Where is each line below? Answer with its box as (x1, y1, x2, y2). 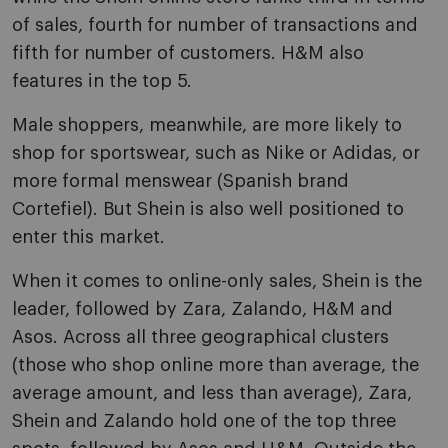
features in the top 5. (12, 72, 192, 91)
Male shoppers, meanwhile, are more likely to (12, 116, 402, 135)
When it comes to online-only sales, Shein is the (12, 272, 422, 291)
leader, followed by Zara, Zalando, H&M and (12, 300, 393, 319)
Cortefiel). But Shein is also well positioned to (12, 200, 404, 219)
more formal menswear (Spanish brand (12, 172, 349, 191)
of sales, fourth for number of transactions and (12, 16, 418, 35)
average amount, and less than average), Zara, (12, 384, 412, 403)
